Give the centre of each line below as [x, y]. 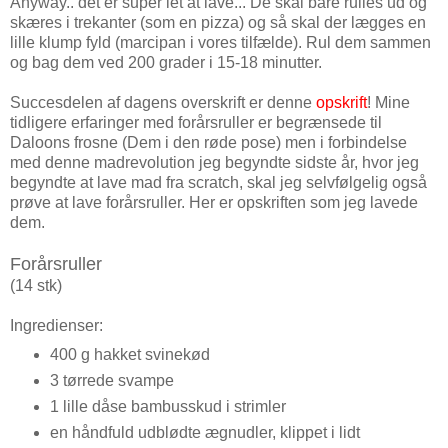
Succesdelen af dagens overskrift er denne [163, 103]
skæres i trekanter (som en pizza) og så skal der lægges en [218, 23]
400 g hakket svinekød [129, 355]
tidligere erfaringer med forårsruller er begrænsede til [196, 123]
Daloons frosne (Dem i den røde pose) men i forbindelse [208, 143]
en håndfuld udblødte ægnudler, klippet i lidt [204, 433]
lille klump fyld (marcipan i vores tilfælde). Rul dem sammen [220, 43]
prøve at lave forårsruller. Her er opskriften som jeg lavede [214, 203]
